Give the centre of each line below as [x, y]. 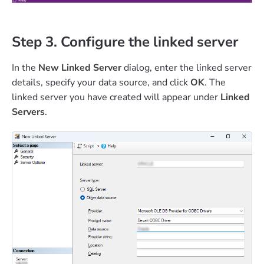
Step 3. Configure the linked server [125, 42]
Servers [28, 112]
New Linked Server [81, 67]
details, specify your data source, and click [101, 82]
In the [25, 67]
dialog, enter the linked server [188, 67]
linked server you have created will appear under [116, 97]
